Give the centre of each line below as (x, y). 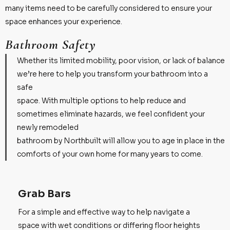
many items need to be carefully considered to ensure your (109, 8)
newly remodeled (48, 127)
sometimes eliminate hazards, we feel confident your (111, 114)
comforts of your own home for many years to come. (110, 154)
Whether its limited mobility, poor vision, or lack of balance (121, 60)
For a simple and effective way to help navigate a (104, 212)
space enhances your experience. (64, 21)
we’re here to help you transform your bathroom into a (112, 74)
